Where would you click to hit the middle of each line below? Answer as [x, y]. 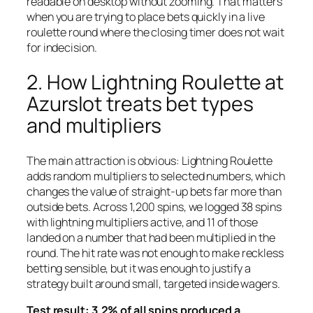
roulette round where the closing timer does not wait [155, 32]
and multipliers [94, 126]
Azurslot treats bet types [140, 104]
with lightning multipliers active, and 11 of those [142, 222]
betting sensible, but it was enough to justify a [139, 268]
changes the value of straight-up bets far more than [154, 191]
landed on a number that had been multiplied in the [151, 238]
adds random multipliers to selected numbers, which [156, 176]
